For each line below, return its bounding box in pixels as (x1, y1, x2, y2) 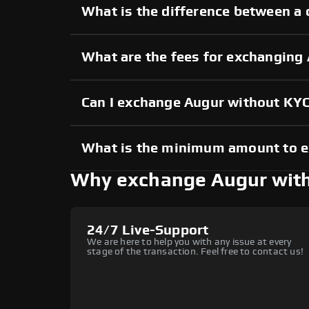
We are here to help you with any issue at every (87, 237, 292, 248)
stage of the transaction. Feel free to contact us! (87, 247, 304, 257)
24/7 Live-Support (87, 223, 209, 238)
